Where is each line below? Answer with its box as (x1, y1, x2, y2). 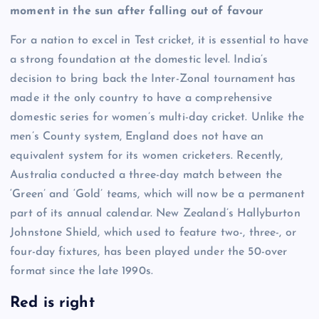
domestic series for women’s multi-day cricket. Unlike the (10, 112, 305, 124)
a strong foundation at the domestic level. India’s (10, 54, 268, 66)
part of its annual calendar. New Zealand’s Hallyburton (10, 208, 300, 220)
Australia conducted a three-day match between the (10, 169, 282, 182)
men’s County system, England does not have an (10, 131, 264, 143)
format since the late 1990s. (10, 266, 154, 278)
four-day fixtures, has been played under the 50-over (10, 246, 288, 258)
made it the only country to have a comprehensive (10, 93, 272, 105)
